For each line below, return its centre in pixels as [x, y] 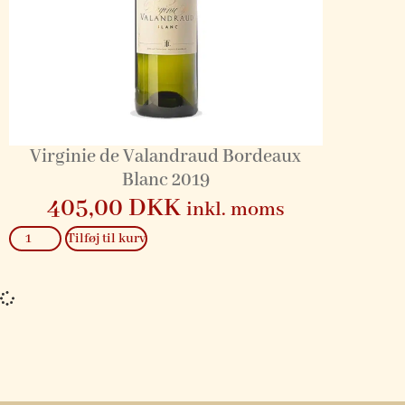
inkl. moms [235, 210]
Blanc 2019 [165, 181]
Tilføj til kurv [107, 239]
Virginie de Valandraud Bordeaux [166, 157]
